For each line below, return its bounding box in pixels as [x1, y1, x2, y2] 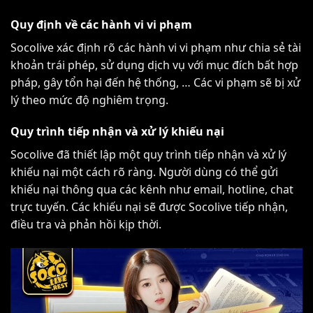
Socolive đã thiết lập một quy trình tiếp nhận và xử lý [10, 147, 286, 163]
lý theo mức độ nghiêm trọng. [10, 92, 168, 108]
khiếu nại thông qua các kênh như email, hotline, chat [10, 182, 293, 198]
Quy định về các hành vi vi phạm [10, 16, 192, 32]
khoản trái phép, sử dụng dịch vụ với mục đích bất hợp [10, 57, 298, 73]
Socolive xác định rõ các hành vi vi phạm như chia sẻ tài [10, 39, 301, 55]
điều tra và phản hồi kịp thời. [10, 217, 161, 233]
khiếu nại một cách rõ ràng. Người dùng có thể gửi [10, 164, 278, 180]
